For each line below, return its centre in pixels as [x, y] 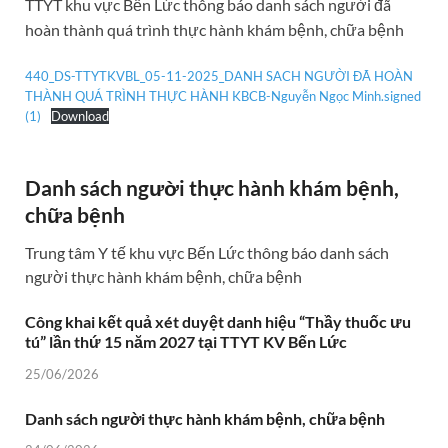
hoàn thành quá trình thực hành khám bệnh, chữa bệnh [214, 29]
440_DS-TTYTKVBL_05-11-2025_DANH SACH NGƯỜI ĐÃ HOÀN [219, 75]
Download [79, 115]
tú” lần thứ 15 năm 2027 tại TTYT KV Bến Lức [186, 341]
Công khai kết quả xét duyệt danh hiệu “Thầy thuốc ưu [218, 321]
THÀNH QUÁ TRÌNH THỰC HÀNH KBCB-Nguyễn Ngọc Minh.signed [223, 95]
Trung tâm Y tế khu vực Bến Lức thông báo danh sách [207, 252]
